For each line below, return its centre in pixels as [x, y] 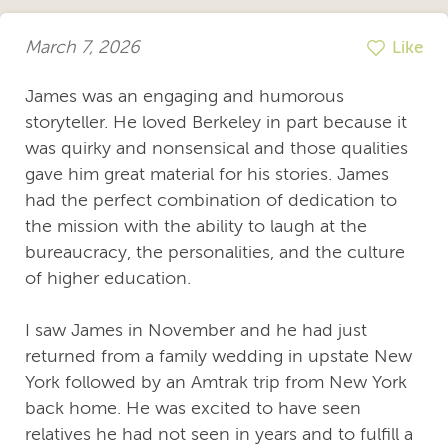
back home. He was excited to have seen [193, 407]
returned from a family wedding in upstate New [218, 355]
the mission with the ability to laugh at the [196, 225]
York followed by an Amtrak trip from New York [216, 381]
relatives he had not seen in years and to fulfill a [219, 433]
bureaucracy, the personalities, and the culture [215, 251]
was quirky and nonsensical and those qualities [216, 147]
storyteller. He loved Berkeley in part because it [216, 121]
